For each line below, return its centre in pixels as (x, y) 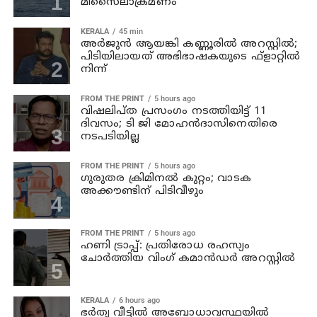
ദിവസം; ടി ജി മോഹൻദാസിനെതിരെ (179, 125)
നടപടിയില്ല (110, 137)
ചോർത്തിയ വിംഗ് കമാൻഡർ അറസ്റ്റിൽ (188, 259)
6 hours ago (139, 301)
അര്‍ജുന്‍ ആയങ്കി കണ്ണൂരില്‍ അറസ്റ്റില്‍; (189, 45)
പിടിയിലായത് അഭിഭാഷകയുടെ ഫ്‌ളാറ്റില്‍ (190, 57)
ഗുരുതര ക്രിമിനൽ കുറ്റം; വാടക (166, 179)
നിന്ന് (94, 70)
